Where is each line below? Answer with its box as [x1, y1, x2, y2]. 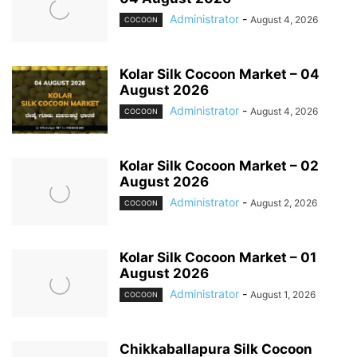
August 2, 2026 [250, 196, 317, 209]
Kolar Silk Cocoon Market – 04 [120, 65, 320, 82]
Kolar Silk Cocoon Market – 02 [120, 157, 319, 174]
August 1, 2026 [250, 288, 316, 300]
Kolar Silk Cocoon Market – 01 [120, 249, 316, 265]
